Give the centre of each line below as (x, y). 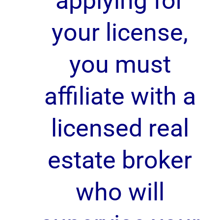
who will (120, 192)
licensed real (120, 128)
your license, (120, 32)
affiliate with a (120, 96)
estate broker (120, 160)
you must (120, 64)
